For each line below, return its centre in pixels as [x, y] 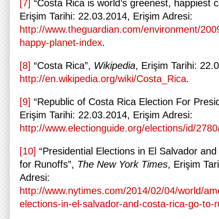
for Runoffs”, [48, 164]
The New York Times [122, 164]
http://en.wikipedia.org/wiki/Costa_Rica [103, 79]
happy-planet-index [61, 43]
